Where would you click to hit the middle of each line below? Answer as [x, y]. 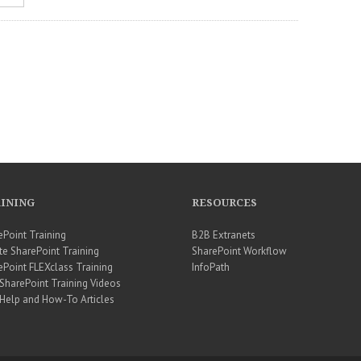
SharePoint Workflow [240, 251]
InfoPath [211, 268]
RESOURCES [225, 203]
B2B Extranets [224, 235]
